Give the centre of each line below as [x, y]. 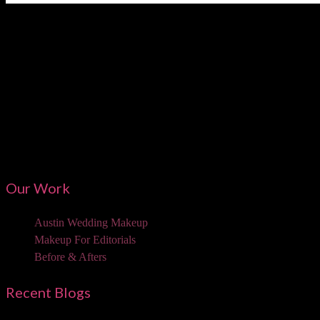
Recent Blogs [48, 292]
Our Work [38, 188]
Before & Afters [70, 256]
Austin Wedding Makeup [91, 222]
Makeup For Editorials [85, 239]
